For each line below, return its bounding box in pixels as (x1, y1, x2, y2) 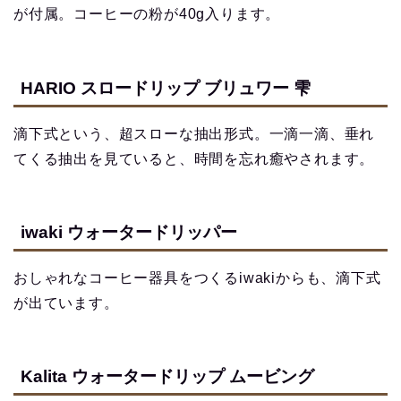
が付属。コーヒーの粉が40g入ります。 (13, 6, 281, 22)
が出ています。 (13, 294, 119, 311)
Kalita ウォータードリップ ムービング (21, 367, 314, 387)
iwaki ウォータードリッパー (21, 222, 237, 242)
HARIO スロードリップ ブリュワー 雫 (21, 78, 311, 98)
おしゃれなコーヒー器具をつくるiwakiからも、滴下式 (13, 269, 381, 286)
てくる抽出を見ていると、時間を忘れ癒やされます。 (13, 150, 375, 166)
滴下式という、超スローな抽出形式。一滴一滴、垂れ (13, 125, 375, 141)
